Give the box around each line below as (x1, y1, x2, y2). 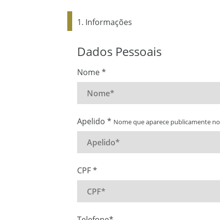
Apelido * (77, 116, 113, 127)
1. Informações (77, 17, 132, 27)
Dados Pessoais (77, 43, 162, 59)
